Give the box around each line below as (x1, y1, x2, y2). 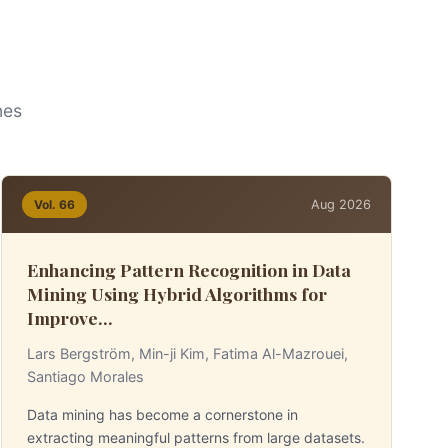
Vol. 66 (34, 197, 76, 212)
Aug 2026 (310, 196, 371, 212)
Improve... (27, 306, 114, 329)
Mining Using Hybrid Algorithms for (27, 282, 328, 305)
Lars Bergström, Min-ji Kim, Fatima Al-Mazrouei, (27, 345, 349, 362)
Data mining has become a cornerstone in (27, 406, 299, 423)
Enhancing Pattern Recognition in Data (27, 258, 352, 281)
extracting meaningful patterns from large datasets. (27, 429, 366, 446)
